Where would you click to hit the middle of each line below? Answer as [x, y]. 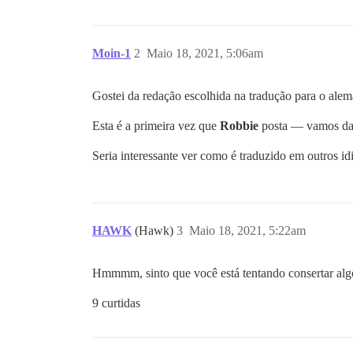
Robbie [239, 126]
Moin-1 [111, 53]
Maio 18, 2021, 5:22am [247, 230]
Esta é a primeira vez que [156, 126]
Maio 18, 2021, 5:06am [205, 53]
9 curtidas [116, 303]
